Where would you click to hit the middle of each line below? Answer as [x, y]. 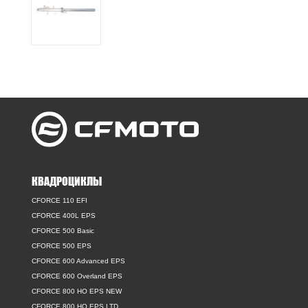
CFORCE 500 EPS [62, 245]
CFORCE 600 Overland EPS [77, 276]
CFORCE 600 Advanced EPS [79, 261]
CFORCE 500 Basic [63, 230]
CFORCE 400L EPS [64, 215]
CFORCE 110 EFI [60, 200]
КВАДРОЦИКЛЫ [67, 180]
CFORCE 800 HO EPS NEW [77, 291]
